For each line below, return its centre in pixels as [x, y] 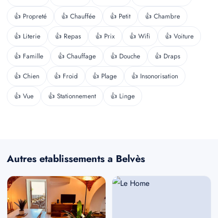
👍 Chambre [163, 16]
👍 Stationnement [72, 96]
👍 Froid [66, 76]
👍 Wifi [140, 36]
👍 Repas [68, 36]
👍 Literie [27, 36]
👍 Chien [27, 76]
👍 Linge [123, 96]
